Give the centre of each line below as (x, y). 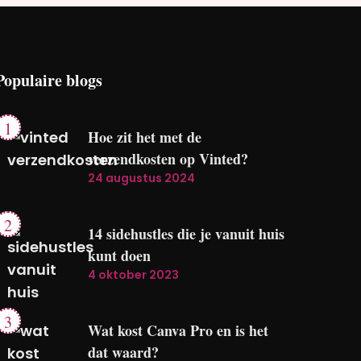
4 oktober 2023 (134, 275)
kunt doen (120, 255)
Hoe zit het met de (145, 137)
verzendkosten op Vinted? (168, 159)
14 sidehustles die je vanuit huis (187, 234)
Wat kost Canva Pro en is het (178, 330)
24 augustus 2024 (142, 178)
